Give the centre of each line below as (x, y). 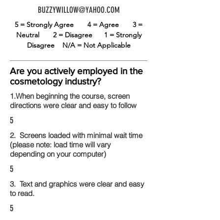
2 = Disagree (78, 35)
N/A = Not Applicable (96, 45)
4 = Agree (110, 25)
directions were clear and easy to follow (73, 105)
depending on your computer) (58, 154)
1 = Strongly (123, 35)
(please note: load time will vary (60, 145)
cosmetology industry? (55, 81)
